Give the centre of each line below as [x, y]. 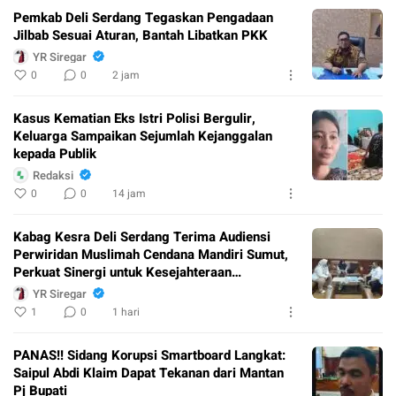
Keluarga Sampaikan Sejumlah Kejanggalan [143, 137]
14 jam [129, 194]
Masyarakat [49, 290]
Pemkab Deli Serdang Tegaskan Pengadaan [143, 18]
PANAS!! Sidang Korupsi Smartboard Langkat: [149, 356]
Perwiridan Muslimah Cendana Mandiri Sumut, [151, 255]
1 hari [126, 312]
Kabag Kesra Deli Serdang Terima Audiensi [142, 237]
